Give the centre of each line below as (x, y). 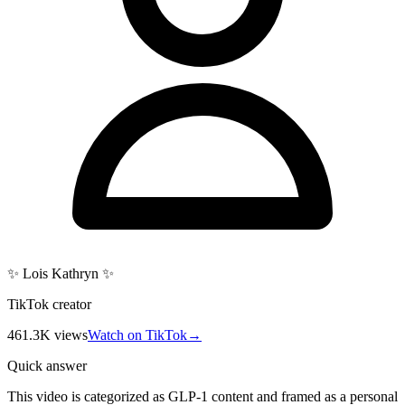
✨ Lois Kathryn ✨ (61, 273)
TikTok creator (49, 304)
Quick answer (47, 365)
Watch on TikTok (137, 334)
